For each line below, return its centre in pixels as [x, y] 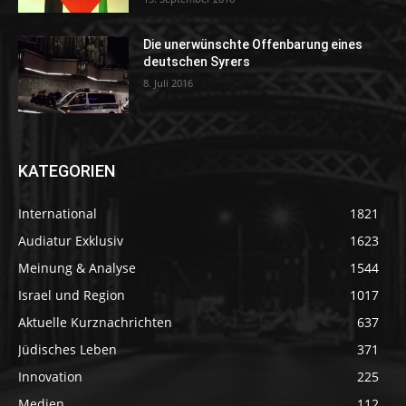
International [58, 214]
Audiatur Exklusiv [71, 241]
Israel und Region [72, 295]
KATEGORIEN [67, 171]
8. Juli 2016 [169, 82]
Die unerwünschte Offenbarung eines [253, 44]
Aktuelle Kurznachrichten [95, 323]
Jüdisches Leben [68, 350]
